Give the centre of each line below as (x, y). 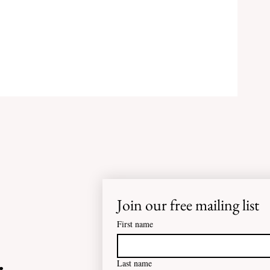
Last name (134, 263)
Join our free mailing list (188, 205)
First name (135, 224)
